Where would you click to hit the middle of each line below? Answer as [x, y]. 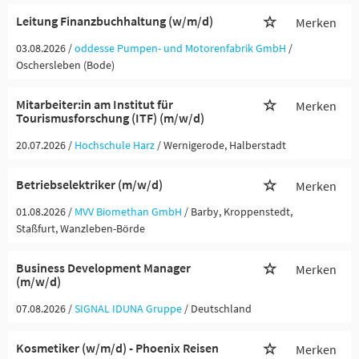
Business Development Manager [103, 268]
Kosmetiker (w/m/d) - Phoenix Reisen [117, 348]
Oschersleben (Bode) [65, 65]
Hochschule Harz [115, 145]
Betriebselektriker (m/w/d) [89, 184]
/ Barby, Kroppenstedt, [238, 212]
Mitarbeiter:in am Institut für [95, 104]
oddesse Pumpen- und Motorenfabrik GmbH [180, 48]
